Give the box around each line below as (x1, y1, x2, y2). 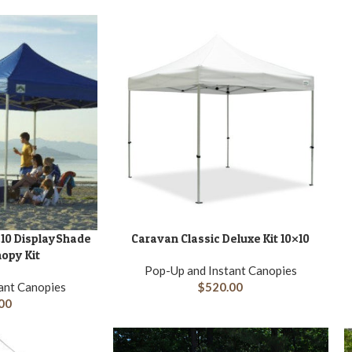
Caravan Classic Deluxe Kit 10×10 (131, 231, 310, 247)
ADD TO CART (112, 231, 184, 244)
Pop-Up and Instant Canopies (144, 263, 297, 278)
